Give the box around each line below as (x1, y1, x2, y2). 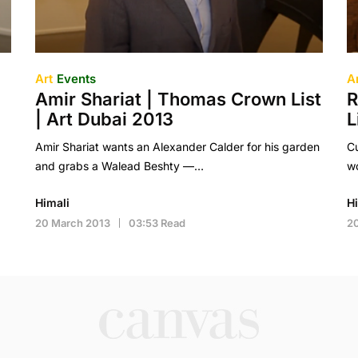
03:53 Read (128, 217, 185, 229)
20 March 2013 (34, 217, 110, 229)
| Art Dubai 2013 (34, 109, 173, 129)
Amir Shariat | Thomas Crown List (34, 89, 321, 109)
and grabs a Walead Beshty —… (34, 159, 204, 173)
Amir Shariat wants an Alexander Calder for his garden (34, 140, 320, 153)
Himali (34, 196, 70, 209)
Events (56, 71, 96, 86)
